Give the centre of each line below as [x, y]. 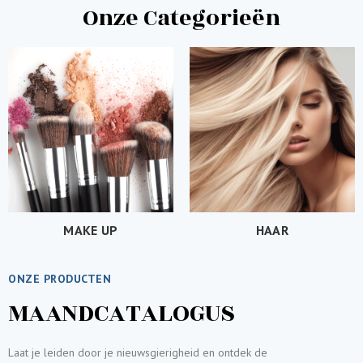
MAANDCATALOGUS [122, 314]
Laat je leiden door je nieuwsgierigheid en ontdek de [138, 353]
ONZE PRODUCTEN [60, 279]
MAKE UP [91, 231]
